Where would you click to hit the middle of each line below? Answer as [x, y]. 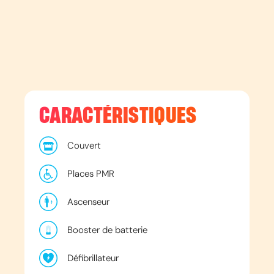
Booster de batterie [107, 230]
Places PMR [91, 173]
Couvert [84, 145]
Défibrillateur [93, 258]
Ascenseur [88, 202]
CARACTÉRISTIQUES [118, 116]
